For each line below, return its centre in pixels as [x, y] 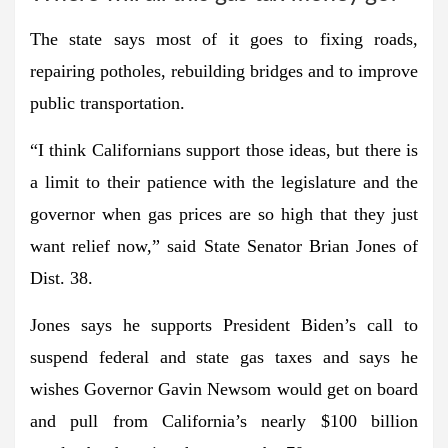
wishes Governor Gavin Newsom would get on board [224, 388]
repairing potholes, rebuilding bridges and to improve [224, 70]
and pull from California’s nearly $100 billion [224, 420]
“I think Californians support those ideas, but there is [224, 149]
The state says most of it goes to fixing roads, [224, 38]
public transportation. [107, 102]
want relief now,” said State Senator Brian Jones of [224, 245]
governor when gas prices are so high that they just [224, 213]
